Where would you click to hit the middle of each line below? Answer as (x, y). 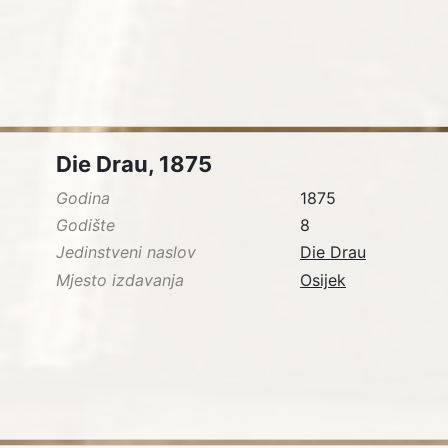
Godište (85, 225)
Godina (83, 198)
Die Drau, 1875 (134, 164)
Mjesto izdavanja (120, 279)
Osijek (323, 279)
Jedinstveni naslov (126, 252)
